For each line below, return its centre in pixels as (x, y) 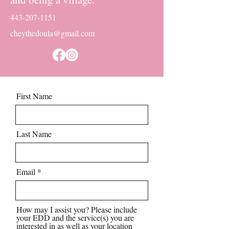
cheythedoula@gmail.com (52, 33)
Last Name (34, 134)
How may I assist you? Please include (77, 209)
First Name (34, 96)
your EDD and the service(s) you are (75, 217)
